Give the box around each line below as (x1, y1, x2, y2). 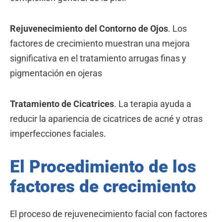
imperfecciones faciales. (10, 128, 106, 139)
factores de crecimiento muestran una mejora (10, 38, 190, 49)
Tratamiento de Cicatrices (10, 98, 114, 109)
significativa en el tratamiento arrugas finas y (10, 53, 186, 64)
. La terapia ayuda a (114, 98, 191, 109)
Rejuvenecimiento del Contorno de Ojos (10, 23, 168, 34)
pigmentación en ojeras (10, 68, 102, 79)
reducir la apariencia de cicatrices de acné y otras (10, 113, 203, 124)
